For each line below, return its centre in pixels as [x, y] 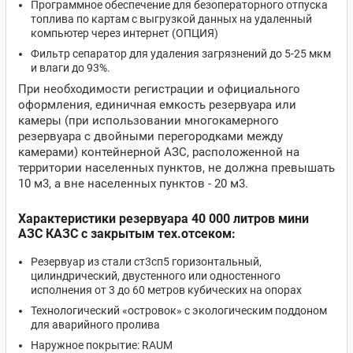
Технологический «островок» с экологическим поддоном [179, 310]
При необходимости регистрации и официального [159, 89]
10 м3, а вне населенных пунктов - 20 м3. [133, 184]
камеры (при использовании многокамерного [149, 121]
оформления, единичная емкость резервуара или [157, 105]
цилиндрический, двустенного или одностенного [156, 276]
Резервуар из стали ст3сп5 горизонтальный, [146, 262]
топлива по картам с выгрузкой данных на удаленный [171, 19]
